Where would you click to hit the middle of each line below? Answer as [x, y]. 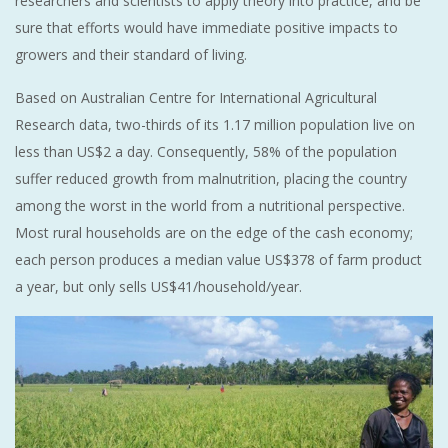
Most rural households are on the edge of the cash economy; [214, 232]
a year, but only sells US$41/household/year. [158, 286]
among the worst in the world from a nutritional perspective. [210, 205]
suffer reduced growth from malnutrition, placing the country [211, 178]
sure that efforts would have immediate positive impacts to [206, 27]
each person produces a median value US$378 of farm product [218, 259]
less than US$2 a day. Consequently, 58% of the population [206, 151]
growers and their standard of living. [131, 54]
